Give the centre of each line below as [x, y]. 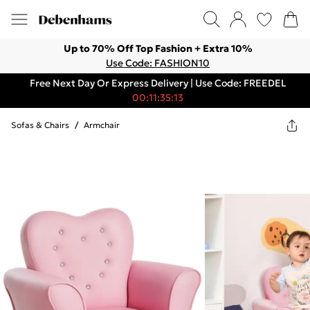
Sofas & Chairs [40, 125]
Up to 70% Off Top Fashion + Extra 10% [158, 48]
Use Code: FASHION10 [158, 63]
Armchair [102, 125]
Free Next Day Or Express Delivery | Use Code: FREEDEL [158, 83]
